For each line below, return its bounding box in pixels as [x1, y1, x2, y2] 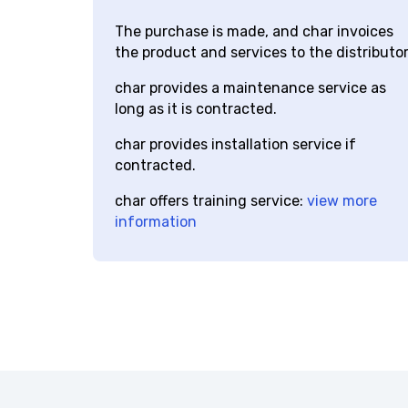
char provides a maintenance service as [107, 95, 380, 113]
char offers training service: [107, 208, 301, 226]
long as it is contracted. [107, 116, 270, 134]
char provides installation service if [107, 151, 350, 169]
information [107, 229, 190, 247]
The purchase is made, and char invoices [107, 38, 387, 56]
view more [300, 208, 371, 226]
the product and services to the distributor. [107, 59, 405, 77]
